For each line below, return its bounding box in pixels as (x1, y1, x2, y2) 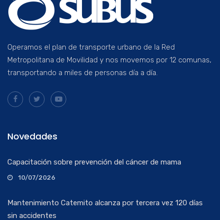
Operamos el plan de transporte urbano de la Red (7, 43, 175, 52)
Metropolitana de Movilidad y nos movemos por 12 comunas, (7, 55, 212, 65)
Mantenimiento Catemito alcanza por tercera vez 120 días (7, 198, 203, 208)
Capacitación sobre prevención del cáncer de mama (7, 158, 181, 167)
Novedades (7, 130, 57, 143)
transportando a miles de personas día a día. (7, 68, 158, 78)
